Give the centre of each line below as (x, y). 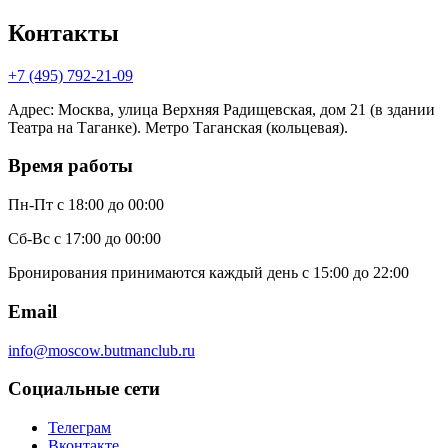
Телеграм (79, 427)
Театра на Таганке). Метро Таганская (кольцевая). (178, 127)
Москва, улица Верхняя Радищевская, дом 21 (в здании (246, 109)
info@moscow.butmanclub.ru (101, 350)
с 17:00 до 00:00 (107, 239)
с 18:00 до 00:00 (110, 205)
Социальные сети (84, 389)
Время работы (70, 166)
